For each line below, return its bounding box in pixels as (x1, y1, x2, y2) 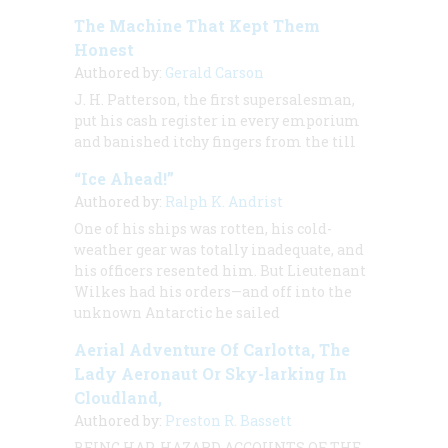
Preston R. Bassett (165, 410, 292, 430)
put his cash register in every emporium (74, 110, 360, 130)
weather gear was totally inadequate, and (74, 239, 364, 259)
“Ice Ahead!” (74, 167, 174, 189)
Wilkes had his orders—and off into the (74, 281, 352, 301)
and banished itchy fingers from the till (74, 131, 356, 151)
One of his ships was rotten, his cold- (74, 218, 332, 238)
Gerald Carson (165, 62, 264, 82)
